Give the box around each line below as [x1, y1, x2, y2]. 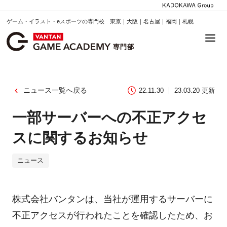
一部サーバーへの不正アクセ [12, 109, 207, 126]
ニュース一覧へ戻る [23, 86, 87, 95]
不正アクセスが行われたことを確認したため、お [12, 210, 213, 221]
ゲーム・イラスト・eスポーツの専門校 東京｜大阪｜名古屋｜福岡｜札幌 [7, 18, 194, 24]
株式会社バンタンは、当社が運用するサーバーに [12, 194, 213, 205]
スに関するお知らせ [12, 129, 148, 146]
